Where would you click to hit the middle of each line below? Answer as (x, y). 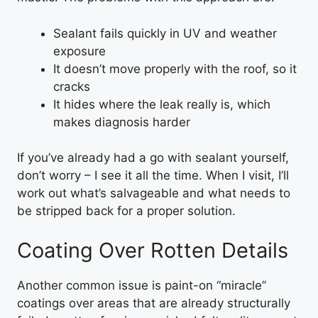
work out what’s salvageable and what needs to (154, 193)
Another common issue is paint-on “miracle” (142, 285)
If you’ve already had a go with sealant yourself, (153, 158)
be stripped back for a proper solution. (126, 211)
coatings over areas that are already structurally (154, 303)
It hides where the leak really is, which (162, 104)
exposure (79, 51)
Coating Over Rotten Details (153, 250)
